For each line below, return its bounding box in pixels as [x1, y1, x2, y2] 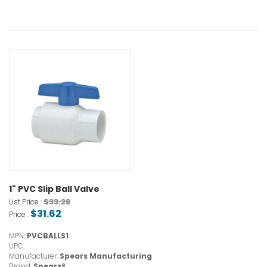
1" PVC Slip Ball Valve [9, 183, 100, 195]
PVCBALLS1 [27, 231, 69, 241]
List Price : [9, 197, 44, 207]
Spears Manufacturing [60, 251, 152, 262]
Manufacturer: [9, 251, 60, 262]
